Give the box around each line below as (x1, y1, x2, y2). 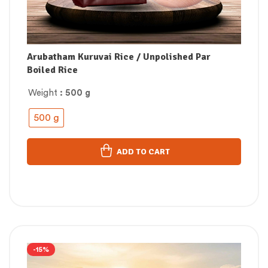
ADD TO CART (116, 147, 170, 157)
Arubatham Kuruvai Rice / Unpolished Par (27, 51, 211, 63)
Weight (28, 89, 57, 98)
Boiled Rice (27, 64, 78, 77)
